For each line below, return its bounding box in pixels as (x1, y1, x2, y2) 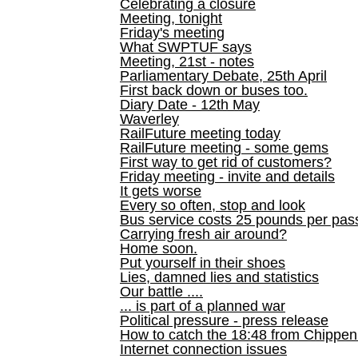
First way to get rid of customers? (120, 154, 332, 170)
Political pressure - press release (120, 312, 328, 328)
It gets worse (120, 183, 201, 199)
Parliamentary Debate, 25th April (120, 68, 327, 84)
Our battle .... (120, 284, 203, 300)
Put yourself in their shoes (120, 255, 285, 271)
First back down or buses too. (120, 82, 308, 98)
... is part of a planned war (120, 298, 285, 314)
